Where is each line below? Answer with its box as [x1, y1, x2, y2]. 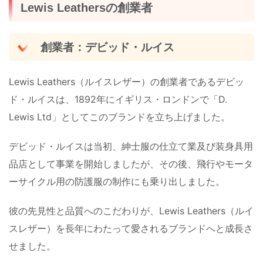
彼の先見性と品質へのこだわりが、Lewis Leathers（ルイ [9, 205, 254, 217]
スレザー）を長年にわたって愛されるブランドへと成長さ [9, 222, 253, 235]
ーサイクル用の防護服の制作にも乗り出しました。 [9, 176, 225, 188]
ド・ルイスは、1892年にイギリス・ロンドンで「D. [9, 93, 227, 106]
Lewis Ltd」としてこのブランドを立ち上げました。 [9, 111, 230, 123]
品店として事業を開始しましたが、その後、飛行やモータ [9, 158, 253, 170]
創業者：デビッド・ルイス [40, 41, 174, 53]
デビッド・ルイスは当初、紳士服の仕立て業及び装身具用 [9, 140, 253, 153]
